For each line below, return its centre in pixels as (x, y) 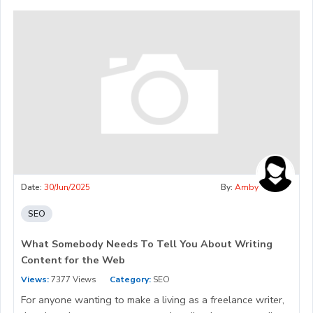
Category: (130, 280)
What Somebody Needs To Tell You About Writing (147, 244)
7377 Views (73, 280)
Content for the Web (73, 260)
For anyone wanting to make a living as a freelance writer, (153, 300)
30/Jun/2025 (67, 188)
